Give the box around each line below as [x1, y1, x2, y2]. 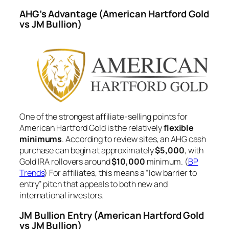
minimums [19, 133, 62, 145]
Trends [19, 167, 44, 178]
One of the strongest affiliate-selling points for [19, 110, 188, 122]
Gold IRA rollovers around [19, 155, 112, 167]
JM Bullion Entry [19, 209, 92, 222]
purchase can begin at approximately [19, 144, 155, 156]
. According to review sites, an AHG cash [62, 133, 207, 145]
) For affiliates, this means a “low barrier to [44, 167, 197, 178]
